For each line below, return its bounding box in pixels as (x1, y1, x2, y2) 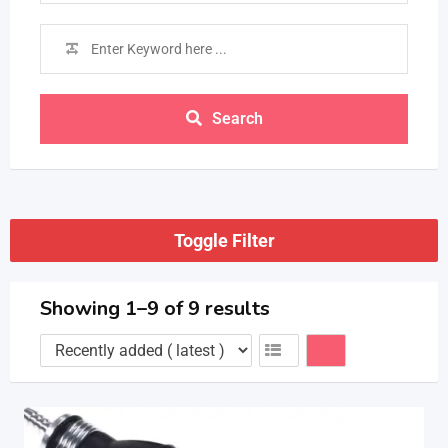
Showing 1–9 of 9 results (40, 295, 270, 322)
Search (211, 109, 263, 128)
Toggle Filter (173, 230, 275, 251)
